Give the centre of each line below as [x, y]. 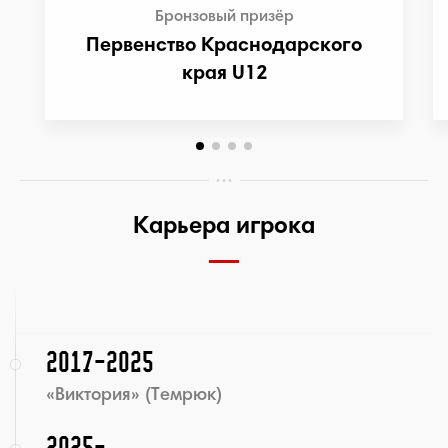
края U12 [224, 74]
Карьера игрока [224, 227]
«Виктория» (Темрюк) [134, 396]
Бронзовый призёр [224, 17]
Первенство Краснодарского [224, 46]
